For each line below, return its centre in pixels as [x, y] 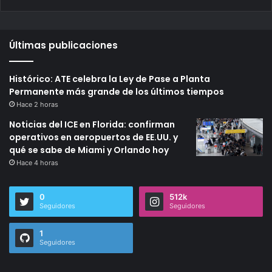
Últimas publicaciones [63, 45]
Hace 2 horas [37, 104]
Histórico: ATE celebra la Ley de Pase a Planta [110, 79]
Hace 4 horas [37, 162]
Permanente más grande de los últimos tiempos [117, 91]
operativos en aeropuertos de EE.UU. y [93, 137]
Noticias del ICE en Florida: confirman [92, 124]
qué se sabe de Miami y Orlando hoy [89, 150]
